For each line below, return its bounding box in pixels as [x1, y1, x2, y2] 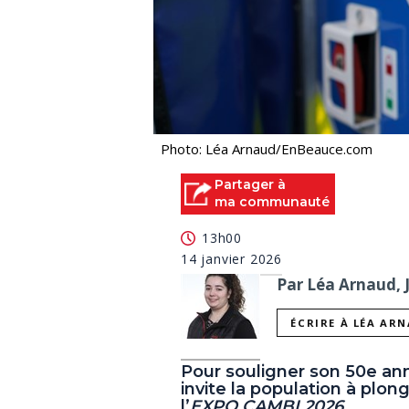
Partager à [215, 176, 286, 194]
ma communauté [215, 194, 330, 211]
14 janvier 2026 [181, 249, 282, 267]
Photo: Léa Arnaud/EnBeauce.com [161, 140, 372, 159]
